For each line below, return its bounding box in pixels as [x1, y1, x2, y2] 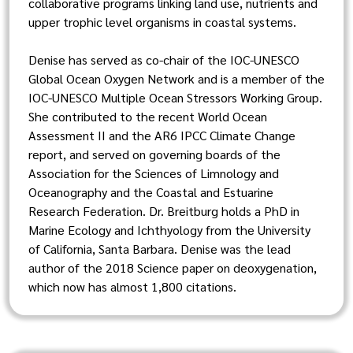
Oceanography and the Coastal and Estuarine [28, 184, 273, 200]
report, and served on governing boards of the [28, 146, 281, 162]
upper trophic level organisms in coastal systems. [28, 13, 296, 30]
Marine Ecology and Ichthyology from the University [28, 221, 310, 238]
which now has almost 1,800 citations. [28, 278, 236, 295]
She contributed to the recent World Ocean [28, 108, 267, 124]
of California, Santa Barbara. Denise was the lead [28, 240, 291, 257]
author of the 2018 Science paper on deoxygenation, [28, 259, 317, 276]
